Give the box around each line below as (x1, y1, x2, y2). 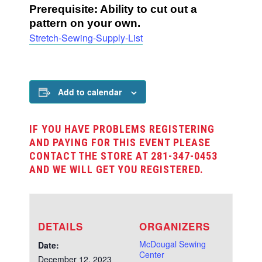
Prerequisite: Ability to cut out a (29, 2, 197, 15)
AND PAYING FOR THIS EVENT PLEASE (29, 136, 211, 149)
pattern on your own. (29, 16, 140, 29)
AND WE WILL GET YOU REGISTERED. (29, 163, 204, 175)
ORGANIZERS (139, 219, 210, 233)
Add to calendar (58, 85, 122, 98)
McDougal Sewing (139, 237, 206, 250)
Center (139, 248, 164, 260)
